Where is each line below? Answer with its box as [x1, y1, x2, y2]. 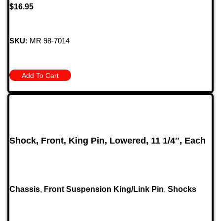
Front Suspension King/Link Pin [44, 184, 164, 193]
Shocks [168, 184, 196, 193]
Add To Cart [22, 72, 59, 80]
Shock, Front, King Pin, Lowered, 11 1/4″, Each [9, 136, 206, 146]
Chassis [9, 184, 40, 193]
